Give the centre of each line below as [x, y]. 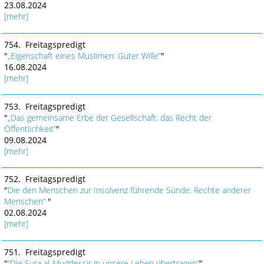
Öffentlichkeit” [30, 128]
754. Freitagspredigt [44, 44]
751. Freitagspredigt [44, 252]
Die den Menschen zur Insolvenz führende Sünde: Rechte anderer [129, 190]
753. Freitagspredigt [44, 106]
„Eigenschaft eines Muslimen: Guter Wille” [84, 55]
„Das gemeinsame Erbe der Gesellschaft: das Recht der [109, 117]
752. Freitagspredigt [44, 179]
